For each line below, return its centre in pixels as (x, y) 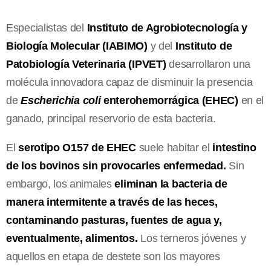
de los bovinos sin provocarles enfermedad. (116, 165)
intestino (234, 147)
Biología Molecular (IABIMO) (77, 46)
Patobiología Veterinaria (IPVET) (86, 64)
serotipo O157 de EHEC (77, 147)
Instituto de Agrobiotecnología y (167, 28)
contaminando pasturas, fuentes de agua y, (114, 220)
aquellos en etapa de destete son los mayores (113, 256)
